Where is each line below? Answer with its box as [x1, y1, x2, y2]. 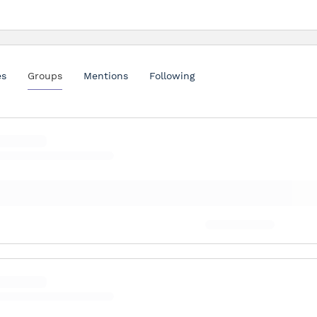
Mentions [83, 70, 128, 81]
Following [149, 70, 195, 81]
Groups [28, 70, 62, 81]
